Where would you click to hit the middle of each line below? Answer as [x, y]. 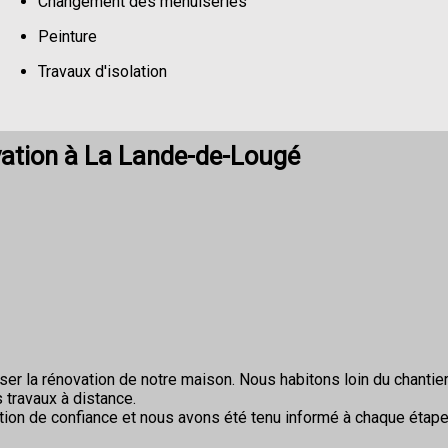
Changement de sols [109, 107]
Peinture [67, 37]
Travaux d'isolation [102, 72]
